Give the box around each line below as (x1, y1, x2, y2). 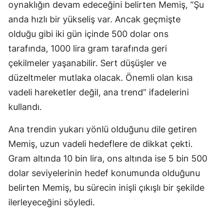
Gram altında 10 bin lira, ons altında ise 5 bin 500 (8, 153, 207, 164)
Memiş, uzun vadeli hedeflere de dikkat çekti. (8, 139, 193, 149)
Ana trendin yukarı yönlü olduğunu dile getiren (8, 124, 197, 135)
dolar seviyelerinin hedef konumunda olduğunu (8, 168, 200, 179)
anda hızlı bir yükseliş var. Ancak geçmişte (8, 14, 181, 25)
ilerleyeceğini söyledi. (8, 197, 95, 208)
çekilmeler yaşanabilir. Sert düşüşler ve (8, 58, 166, 69)
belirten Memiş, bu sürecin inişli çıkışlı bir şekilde (8, 182, 204, 193)
